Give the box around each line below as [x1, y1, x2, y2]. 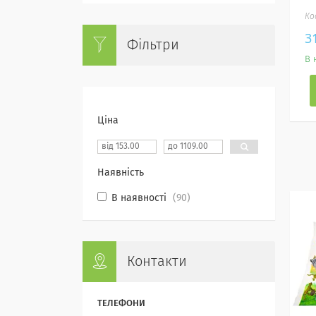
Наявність [97, 168, 144, 178]
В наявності [111, 193, 166, 203]
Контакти [127, 255, 187, 269]
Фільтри [127, 38, 179, 52]
